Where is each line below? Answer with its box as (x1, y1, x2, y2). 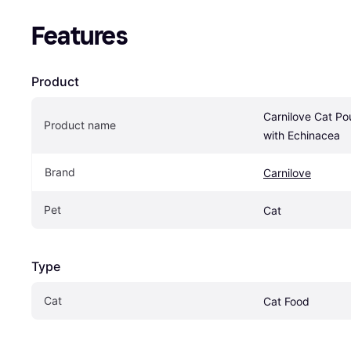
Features (31, 21, 128, 52)
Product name (44, 118, 116, 132)
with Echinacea (263, 128, 340, 143)
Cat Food (263, 295, 309, 309)
